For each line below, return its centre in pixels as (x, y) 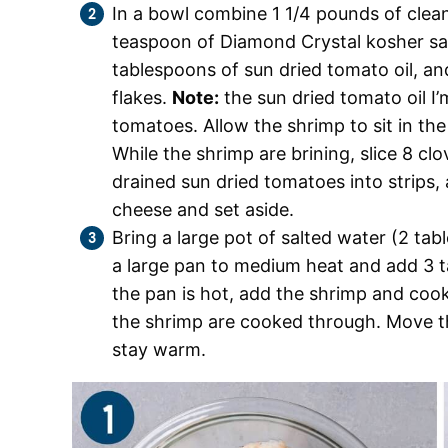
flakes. (142, 97)
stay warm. (159, 349)
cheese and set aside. (203, 209)
